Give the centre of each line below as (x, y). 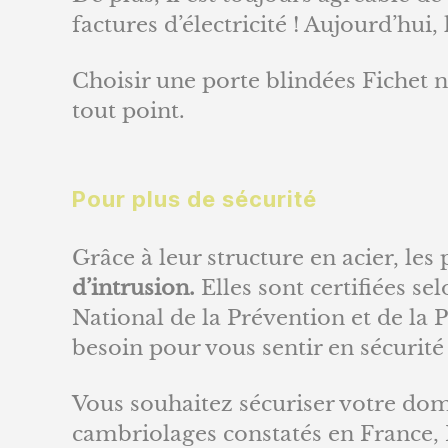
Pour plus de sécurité (194, 198)
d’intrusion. (133, 287)
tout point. (128, 110)
